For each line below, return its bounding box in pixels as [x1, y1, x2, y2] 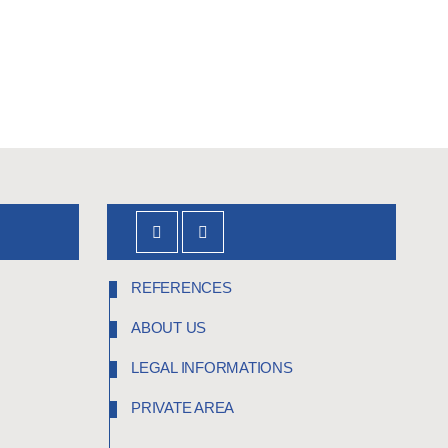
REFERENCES [131, 278, 232, 296]
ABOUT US [131, 318, 206, 336]
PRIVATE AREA [131, 398, 234, 416]
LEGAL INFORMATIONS [131, 358, 293, 376]
